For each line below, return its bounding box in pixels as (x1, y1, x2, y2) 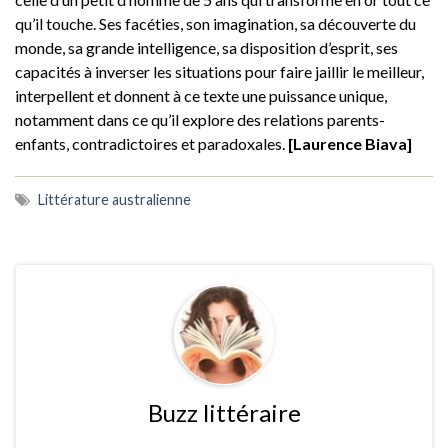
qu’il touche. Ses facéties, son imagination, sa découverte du (15, 13, 416, 33)
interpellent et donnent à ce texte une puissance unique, (15, 85, 387, 105)
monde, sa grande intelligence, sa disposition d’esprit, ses (15, 37, 398, 57)
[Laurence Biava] (288, 133, 412, 153)
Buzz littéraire (147, 397, 301, 427)
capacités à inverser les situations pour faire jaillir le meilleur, (15, 61, 424, 81)
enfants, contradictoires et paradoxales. (15, 133, 288, 153)
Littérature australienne (38, 190, 191, 208)
